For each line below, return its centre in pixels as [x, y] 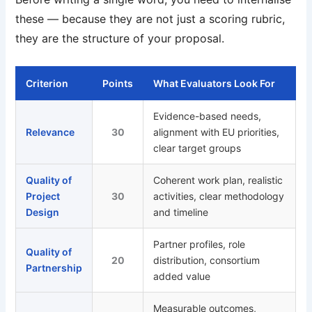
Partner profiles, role [200, 244]
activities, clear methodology [219, 196]
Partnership [54, 267]
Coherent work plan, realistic [218, 180]
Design [43, 212]
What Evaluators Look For [214, 83]
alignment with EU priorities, [217, 132]
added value [182, 276]
